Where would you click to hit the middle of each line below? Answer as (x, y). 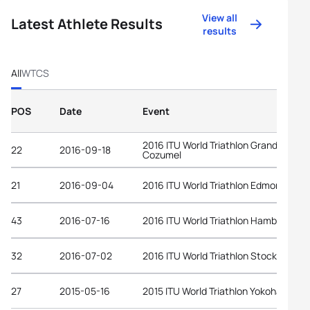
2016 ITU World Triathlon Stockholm (220, 255)
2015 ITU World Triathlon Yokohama (219, 291)
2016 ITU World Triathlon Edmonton (219, 185)
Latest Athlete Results (87, 24)
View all (220, 18)
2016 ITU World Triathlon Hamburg (217, 220)
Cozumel (162, 154)
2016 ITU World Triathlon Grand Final (221, 145)
